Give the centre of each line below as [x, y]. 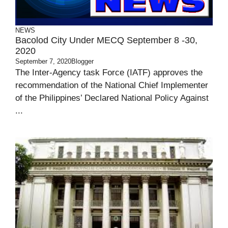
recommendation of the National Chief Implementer [112, 85]
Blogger [82, 61]
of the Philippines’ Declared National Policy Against [112, 98]
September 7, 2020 [43, 61]
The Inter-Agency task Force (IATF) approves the [109, 73]
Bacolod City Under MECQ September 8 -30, [106, 40]
